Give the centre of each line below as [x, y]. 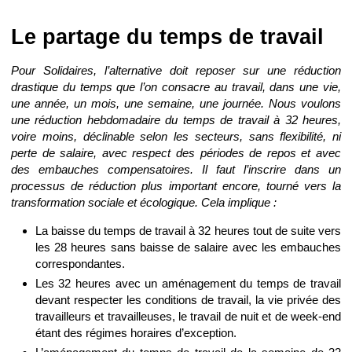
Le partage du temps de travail [167, 37]
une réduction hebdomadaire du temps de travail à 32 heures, [176, 119]
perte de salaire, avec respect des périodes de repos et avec [176, 152]
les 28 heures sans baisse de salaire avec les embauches [188, 247]
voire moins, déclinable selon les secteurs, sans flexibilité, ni [176, 136]
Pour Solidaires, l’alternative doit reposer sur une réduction [176, 70]
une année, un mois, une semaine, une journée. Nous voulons [176, 103]
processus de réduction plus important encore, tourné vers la [176, 185]
